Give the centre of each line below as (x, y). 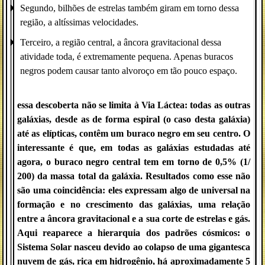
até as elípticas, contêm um (72, 133)
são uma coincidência (60, 190)
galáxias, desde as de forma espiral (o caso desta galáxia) (134, 119)
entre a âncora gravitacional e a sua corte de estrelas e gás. (134, 219)
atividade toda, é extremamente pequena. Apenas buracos (127, 56)
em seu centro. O (215, 133)
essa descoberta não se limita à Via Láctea (101, 105)
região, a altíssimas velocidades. (79, 22)
